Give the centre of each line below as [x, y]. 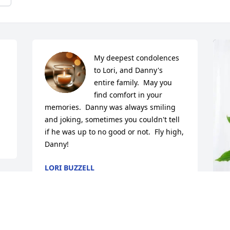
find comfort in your [128, 95]
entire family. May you [133, 83]
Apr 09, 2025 [66, 178]
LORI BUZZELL [70, 168]
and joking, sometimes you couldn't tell [112, 120]
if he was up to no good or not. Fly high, [114, 132]
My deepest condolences [137, 58]
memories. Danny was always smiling [110, 107]
